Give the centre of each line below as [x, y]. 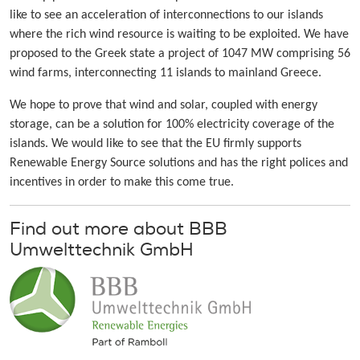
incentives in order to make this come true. [122, 183]
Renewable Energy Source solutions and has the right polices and [179, 164]
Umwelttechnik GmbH [102, 250]
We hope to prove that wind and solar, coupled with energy [164, 106]
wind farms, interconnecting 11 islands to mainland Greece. [166, 74]
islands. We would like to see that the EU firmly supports [155, 144]
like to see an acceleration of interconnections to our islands [166, 16]
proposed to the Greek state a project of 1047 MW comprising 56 [180, 54]
